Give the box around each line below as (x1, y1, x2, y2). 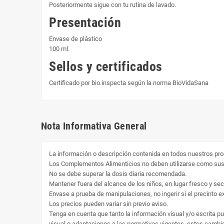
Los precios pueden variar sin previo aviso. (49, 199, 168, 207)
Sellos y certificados (49, 58, 162, 74)
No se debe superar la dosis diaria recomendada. (49, 169, 186, 177)
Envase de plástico (49, 34, 102, 42)
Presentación (49, 14, 121, 30)
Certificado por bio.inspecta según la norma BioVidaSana (49, 78, 208, 86)
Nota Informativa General (41, 119, 147, 132)
